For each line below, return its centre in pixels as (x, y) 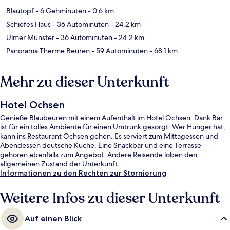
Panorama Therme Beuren (48, 51)
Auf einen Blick (53, 219)
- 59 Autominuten (119, 51)
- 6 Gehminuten (60, 11)
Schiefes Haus (28, 24)
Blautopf (20, 11)
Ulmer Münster (30, 38)
